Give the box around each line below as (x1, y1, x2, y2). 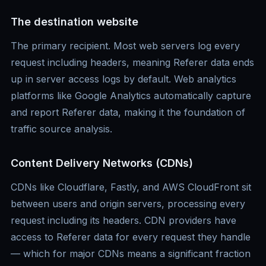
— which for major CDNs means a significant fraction (11, 248, 251, 260)
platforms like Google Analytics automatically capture (11, 90, 251, 102)
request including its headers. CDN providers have (11, 214, 236, 227)
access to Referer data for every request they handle (11, 231, 251, 243)
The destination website (11, 15, 138, 28)
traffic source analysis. (11, 123, 112, 135)
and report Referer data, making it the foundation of (11, 106, 245, 119)
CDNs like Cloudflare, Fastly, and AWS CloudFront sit (11, 181, 251, 194)
